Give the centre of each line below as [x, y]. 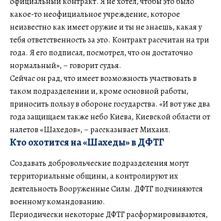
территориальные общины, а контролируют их [94, 176]
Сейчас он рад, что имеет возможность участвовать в [103, 79]
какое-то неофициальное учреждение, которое [95, 15]
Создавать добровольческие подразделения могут [99, 163]
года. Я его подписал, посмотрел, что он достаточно [101, 53]
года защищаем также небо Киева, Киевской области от [110, 117]
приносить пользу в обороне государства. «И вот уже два [110, 104]
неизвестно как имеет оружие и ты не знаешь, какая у [106, 27]
